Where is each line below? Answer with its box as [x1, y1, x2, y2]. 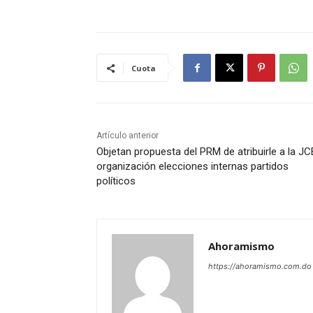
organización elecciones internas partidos [96, 160, 289, 173]
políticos [96, 175, 136, 188]
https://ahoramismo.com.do [208, 261, 312, 272]
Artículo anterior [96, 131, 159, 141]
